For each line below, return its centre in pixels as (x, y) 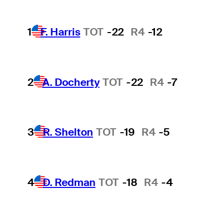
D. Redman (69, 182)
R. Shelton (68, 132)
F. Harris (60, 32)
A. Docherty (71, 82)
